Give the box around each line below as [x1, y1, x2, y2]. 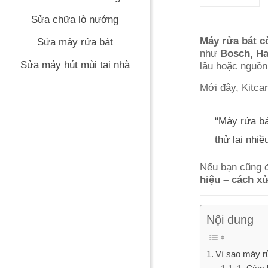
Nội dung [206, 213, 254, 226]
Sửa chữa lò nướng [31, 14, 118, 25]
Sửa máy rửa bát [36, 36, 113, 48]
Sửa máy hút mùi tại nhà [20, 59, 130, 71]
